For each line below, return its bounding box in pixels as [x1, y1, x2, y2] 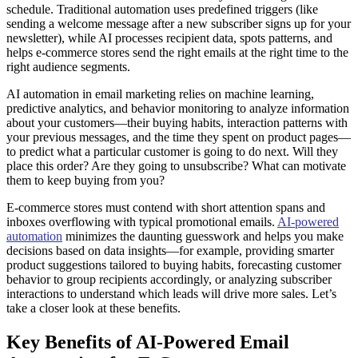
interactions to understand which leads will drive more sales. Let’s [6, 287, 336, 301]
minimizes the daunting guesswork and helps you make [62, 229, 344, 244]
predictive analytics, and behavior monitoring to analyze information [6, 101, 349, 116]
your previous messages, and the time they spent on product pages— [6, 130, 351, 145]
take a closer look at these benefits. [6, 301, 181, 316]
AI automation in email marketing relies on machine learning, [6, 87, 314, 101]
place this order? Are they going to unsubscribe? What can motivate [6, 159, 346, 173]
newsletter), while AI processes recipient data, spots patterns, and [6, 31, 332, 46]
